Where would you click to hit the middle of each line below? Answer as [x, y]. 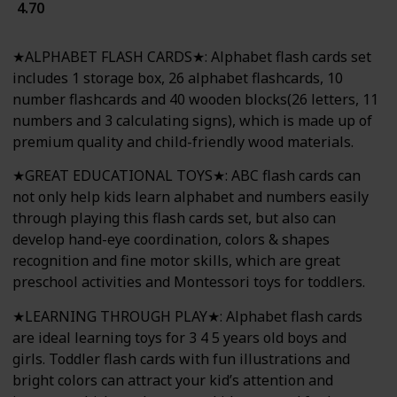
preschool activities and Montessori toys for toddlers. [189, 282]
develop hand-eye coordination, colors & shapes [171, 240]
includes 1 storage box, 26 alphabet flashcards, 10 [178, 78]
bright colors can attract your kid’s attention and [173, 380]
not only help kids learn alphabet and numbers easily [191, 197]
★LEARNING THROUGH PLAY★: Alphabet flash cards [187, 316]
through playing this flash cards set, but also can [174, 218]
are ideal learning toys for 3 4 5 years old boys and [179, 337]
